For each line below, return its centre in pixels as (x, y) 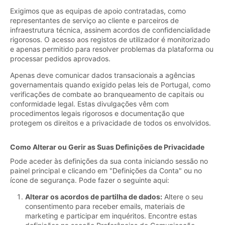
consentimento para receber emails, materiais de (105, 206)
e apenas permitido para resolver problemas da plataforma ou (112, 49)
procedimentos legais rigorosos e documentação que (97, 113)
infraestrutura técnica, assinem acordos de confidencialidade (110, 30)
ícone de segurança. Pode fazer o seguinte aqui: (90, 180)
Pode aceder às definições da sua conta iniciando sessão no (109, 161)
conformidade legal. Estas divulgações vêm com (89, 103)
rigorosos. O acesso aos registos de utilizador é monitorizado (110, 39)
